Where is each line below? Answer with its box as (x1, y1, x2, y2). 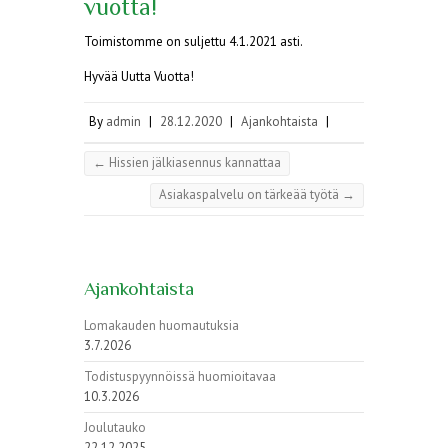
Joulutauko (84, 418, 146, 436)
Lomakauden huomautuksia (84, 316, 239, 334)
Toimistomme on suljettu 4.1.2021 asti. (84, 32, 303, 50)
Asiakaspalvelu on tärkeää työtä (159, 185, 342, 203)
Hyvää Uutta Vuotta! (84, 67, 194, 85)
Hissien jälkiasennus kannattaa (106, 153, 281, 171)
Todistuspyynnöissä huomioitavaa (84, 367, 276, 385)
